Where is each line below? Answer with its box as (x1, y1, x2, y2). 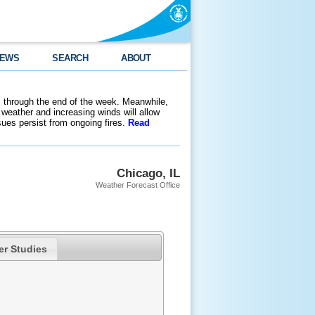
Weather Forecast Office (96, 181, 180, 189)
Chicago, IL (117, 166, 180, 180)
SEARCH (52, 53, 89, 63)
